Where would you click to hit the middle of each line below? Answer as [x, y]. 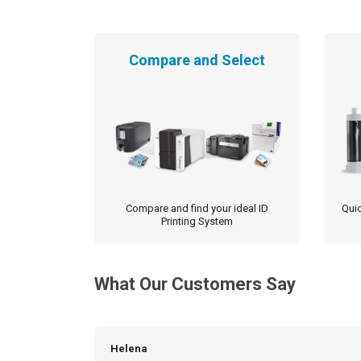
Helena [129, 349]
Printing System [197, 222]
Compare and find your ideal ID [197, 209]
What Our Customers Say [195, 284]
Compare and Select [197, 60]
